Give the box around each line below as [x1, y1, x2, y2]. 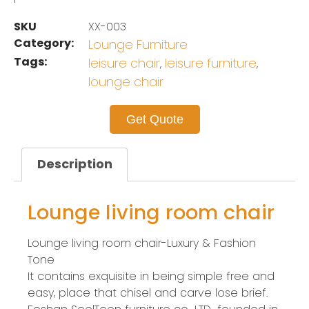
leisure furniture [165, 54, 257, 72]
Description [37, 155, 112, 173]
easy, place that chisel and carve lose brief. [28, 284, 268, 301]
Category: [14, 35, 74, 51]
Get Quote [126, 112, 183, 126]
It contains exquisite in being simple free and [28, 268, 275, 284]
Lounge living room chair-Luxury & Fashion [28, 235, 256, 251]
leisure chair [88, 54, 160, 72]
